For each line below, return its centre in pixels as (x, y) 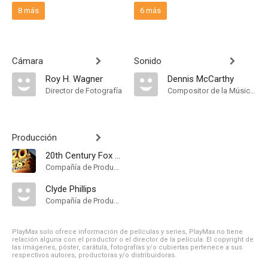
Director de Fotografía (84, 91)
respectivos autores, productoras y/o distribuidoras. (94, 255)
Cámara (28, 61)
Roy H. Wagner (74, 79)
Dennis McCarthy (201, 79)
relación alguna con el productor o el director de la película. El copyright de (133, 240)
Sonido (148, 61)
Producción (34, 138)
